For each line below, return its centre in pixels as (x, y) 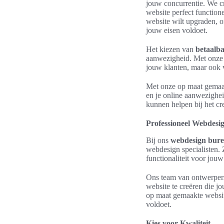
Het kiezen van (171, 49)
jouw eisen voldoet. (177, 30)
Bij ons (158, 140)
